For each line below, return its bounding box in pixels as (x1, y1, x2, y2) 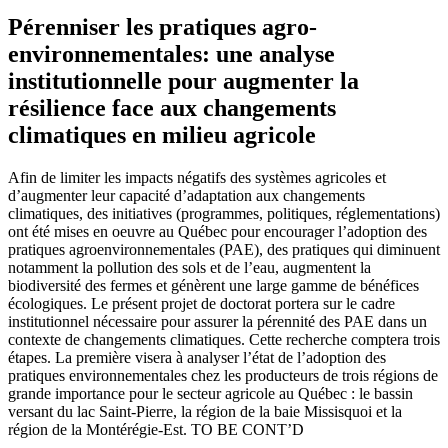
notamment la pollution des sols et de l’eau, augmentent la (8, 258, 371, 276)
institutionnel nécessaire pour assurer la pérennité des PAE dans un (8, 312, 427, 330)
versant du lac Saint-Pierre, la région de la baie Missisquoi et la (8, 402, 402, 420)
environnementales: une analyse (8, 40, 335, 67)
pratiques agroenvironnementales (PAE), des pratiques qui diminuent (8, 240, 440, 258)
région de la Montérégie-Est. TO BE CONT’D (8, 420, 304, 438)
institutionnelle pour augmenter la (8, 67, 359, 94)
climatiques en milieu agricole (8, 121, 316, 148)
